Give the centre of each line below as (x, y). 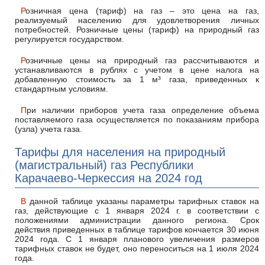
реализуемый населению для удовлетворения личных (137, 20)
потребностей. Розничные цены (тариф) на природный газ (137, 30)
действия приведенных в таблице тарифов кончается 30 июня (137, 230)
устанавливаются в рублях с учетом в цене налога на (137, 70)
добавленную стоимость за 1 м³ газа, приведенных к (137, 79)
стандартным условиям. (62, 89)
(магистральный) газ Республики (104, 165)
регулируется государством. (70, 39)
